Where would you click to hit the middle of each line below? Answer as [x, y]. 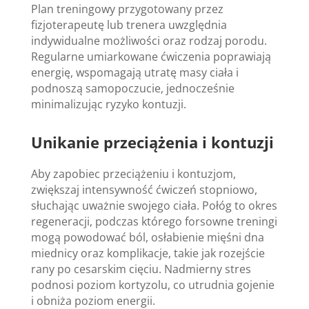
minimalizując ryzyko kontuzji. [108, 104]
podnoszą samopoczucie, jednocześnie [132, 88]
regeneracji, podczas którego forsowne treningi [154, 221]
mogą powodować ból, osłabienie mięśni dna [147, 237]
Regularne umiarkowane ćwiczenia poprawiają [151, 56]
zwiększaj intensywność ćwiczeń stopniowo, [144, 189]
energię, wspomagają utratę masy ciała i [134, 72]
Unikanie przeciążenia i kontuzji [152, 142]
